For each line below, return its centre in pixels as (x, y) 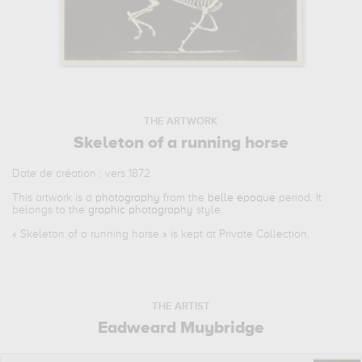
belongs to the (51, 210)
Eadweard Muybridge (181, 328)
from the (184, 198)
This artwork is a (54, 198)
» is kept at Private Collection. (235, 234)
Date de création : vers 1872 (82, 173)
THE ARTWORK (181, 121)
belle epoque (242, 198)
